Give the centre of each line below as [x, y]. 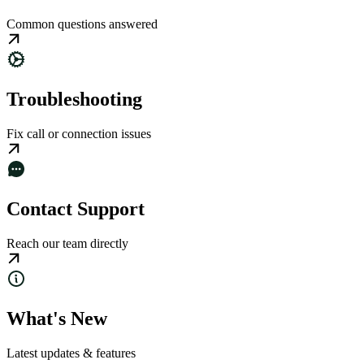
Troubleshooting [74, 100]
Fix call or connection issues [79, 134]
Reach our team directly [67, 244]
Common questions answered [82, 24]
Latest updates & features [71, 353]
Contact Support [76, 209]
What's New [57, 319]
